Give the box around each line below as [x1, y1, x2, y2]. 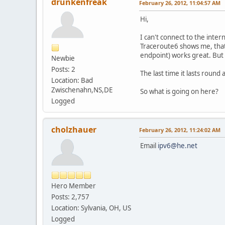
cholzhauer [51, 124, 96, 135]
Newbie [51, 53, 75, 63]
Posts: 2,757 [51, 192, 89, 201]
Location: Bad [51, 75, 93, 85]
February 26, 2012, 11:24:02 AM [139, 126, 220, 134]
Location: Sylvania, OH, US [51, 203, 131, 212]
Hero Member [51, 181, 96, 190]
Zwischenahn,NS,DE [51, 85, 113, 94]
